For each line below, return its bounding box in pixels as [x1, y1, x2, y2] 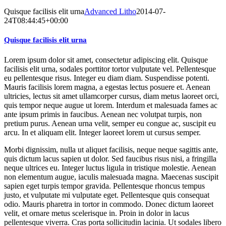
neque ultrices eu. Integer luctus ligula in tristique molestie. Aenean [4, 163, 216, 172]
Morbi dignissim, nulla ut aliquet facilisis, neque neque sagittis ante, [4, 145, 218, 154]
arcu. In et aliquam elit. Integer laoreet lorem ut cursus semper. [4, 128, 201, 137]
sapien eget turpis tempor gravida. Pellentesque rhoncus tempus [4, 181, 205, 190]
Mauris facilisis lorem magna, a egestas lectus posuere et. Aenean [4, 82, 210, 91]
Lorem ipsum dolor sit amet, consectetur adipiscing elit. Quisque [4, 55, 208, 64]
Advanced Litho [84, 7, 136, 16]
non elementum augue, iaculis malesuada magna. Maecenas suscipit [4, 172, 218, 181]
